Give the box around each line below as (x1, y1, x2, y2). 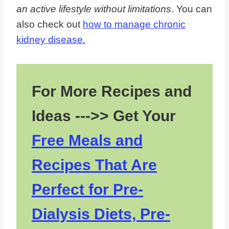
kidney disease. (16, 34, 85, 45)
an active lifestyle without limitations (16, 4, 171, 15)
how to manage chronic (83, 19, 186, 30)
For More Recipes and (32, 83, 192, 100)
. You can (171, 4, 212, 15)
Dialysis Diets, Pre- (32, 205, 170, 223)
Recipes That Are (32, 156, 157, 174)
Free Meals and (32, 132, 143, 149)
